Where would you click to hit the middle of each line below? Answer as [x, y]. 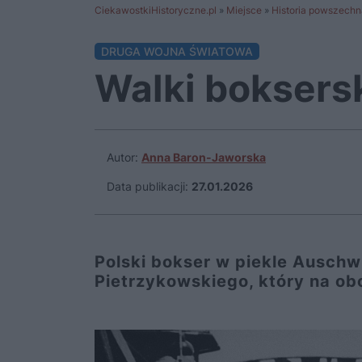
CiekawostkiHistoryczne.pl [156, 10]
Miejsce [244, 10]
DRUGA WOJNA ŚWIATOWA [177, 51]
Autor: [124, 157]
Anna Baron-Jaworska [204, 157]
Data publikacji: [147, 186]
